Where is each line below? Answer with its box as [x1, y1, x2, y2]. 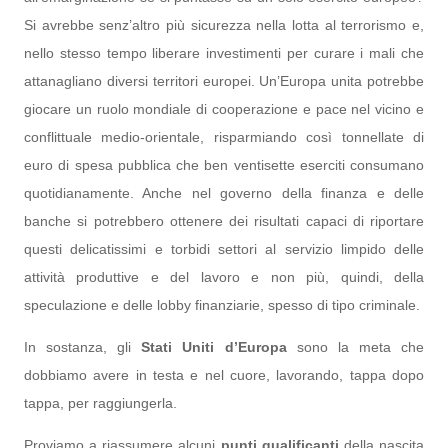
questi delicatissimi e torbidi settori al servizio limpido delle [24, 241, 424, 257]
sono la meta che [286, 339, 425, 355]
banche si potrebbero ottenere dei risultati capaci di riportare [24, 213, 424, 229]
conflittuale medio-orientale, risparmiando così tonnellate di [24, 129, 424, 145]
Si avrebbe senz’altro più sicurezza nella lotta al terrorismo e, [24, 17, 424, 33]
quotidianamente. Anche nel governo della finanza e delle [24, 185, 424, 201]
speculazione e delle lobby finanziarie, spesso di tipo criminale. [24, 297, 420, 313]
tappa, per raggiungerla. [24, 395, 177, 411]
